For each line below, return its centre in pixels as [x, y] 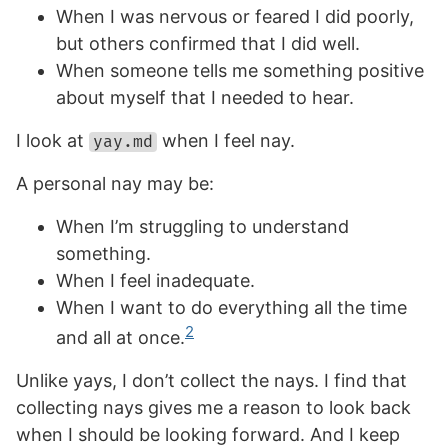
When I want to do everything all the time [231, 307]
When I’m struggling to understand [202, 226]
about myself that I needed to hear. [205, 97]
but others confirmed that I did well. [208, 43]
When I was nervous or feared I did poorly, [235, 16]
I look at [52, 140]
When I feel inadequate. [155, 280]
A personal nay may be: [115, 183]
